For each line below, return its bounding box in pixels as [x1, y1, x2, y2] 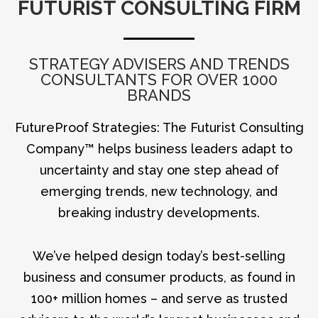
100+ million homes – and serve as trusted [31, 291, 287, 307]
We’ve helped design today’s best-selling [33, 248, 285, 264]
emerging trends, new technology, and [40, 183, 278, 199]
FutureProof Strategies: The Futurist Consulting [14, 119, 304, 135]
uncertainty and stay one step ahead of [39, 162, 279, 177]
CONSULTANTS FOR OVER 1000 [40, 70, 278, 89]
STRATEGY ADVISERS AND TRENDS [28, 54, 290, 73]
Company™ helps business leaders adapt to [26, 141, 292, 156]
